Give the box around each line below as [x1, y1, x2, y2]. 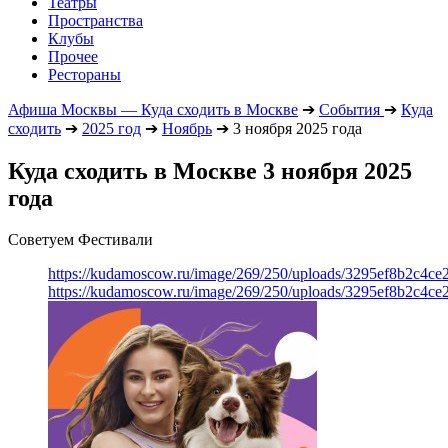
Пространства [48, 11, 143, 29]
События [319, 100, 380, 118]
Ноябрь [162, 119, 212, 137]
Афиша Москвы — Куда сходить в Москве [8, 100, 298, 118]
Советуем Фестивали [8, 231, 153, 249]
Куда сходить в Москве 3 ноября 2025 [8, 157, 412, 184]
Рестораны [48, 65, 121, 83]
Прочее [48, 47, 98, 65]
